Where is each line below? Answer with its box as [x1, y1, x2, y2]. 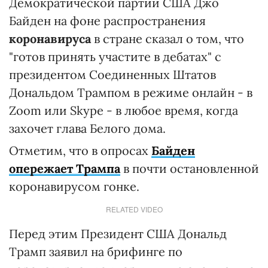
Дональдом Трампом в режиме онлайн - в [9, 85, 252, 100]
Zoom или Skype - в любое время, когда [9, 103, 238, 118]
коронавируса [9, 31, 91, 46]
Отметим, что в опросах [9, 143, 151, 158]
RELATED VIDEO [105, 204, 163, 214]
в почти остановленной [120, 161, 259, 176]
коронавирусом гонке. [9, 179, 139, 194]
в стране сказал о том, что [91, 31, 244, 46]
